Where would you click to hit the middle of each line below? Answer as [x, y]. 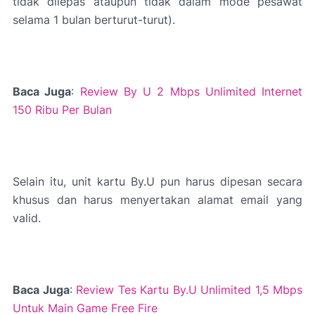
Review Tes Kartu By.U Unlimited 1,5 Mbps [189, 290]
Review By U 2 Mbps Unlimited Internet [191, 91]
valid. [27, 218]
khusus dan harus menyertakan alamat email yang [157, 200]
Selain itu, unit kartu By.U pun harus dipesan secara [157, 181]
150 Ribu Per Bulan [62, 110]
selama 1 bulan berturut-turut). [94, 20]
